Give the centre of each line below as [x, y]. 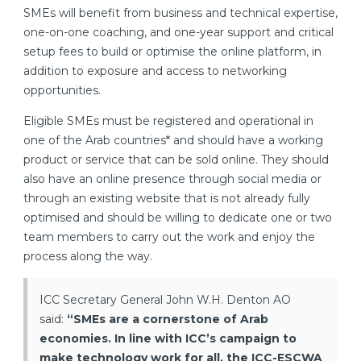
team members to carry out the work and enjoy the [169, 237]
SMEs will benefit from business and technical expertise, [180, 12]
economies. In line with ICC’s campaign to [168, 338]
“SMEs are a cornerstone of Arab [168, 319]
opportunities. [62, 90]
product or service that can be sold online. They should [176, 159]
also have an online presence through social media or [172, 178]
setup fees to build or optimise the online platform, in [172, 51]
